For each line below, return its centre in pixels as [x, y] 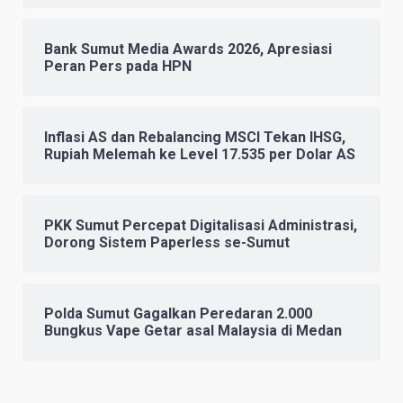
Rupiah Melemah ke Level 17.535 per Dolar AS [200, 155]
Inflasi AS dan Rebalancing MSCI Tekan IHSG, [195, 138]
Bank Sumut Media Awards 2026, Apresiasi [188, 49]
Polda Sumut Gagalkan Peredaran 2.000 [178, 314]
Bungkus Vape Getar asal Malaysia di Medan [193, 331]
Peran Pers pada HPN [118, 67]
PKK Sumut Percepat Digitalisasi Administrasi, [201, 226]
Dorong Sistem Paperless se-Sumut [167, 243]
